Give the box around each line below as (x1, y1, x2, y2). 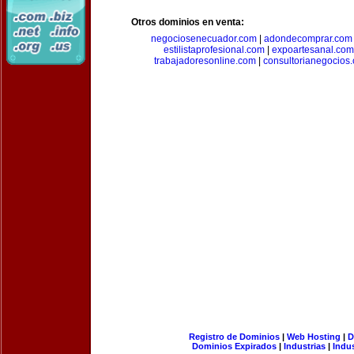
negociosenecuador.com (150, 33, 257, 44)
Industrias (284, 341, 326, 351)
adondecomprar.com (263, 33, 352, 44)
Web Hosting (286, 332, 341, 341)
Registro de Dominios (188, 332, 280, 341)
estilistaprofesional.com (164, 44, 265, 55)
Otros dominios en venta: (131, 17, 244, 28)
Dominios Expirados (192, 341, 277, 351)
